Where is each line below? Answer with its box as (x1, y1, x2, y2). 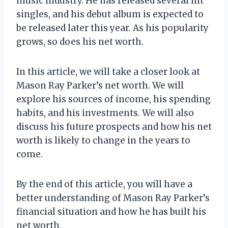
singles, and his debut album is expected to (16, 8, 204, 20)
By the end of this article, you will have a (16, 178, 192, 190)
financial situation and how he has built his (16, 206, 206, 217)
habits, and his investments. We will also (16, 107, 194, 119)
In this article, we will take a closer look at (16, 66, 200, 77)
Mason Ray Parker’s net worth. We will (16, 79, 184, 91)
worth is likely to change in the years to (16, 134, 190, 146)
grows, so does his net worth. (16, 36, 144, 47)
